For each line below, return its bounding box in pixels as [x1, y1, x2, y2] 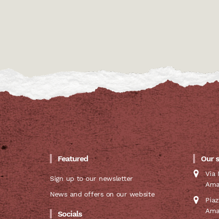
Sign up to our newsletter [50, 175, 133, 183]
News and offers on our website [50, 190, 155, 198]
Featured [58, 154, 88, 164]
